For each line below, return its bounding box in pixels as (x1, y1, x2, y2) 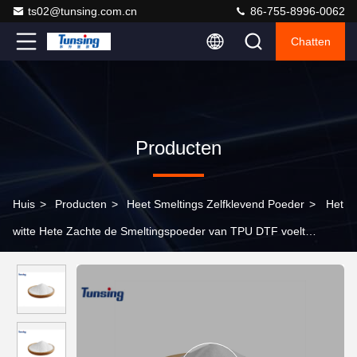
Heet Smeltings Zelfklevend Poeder (127, 198, 304, 210)
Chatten (290, 35, 331, 48)
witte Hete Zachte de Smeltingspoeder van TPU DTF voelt (13, 225, 305, 237)
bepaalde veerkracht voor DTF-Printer (13, 252, 205, 265)
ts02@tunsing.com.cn (28, 5, 137, 18)
